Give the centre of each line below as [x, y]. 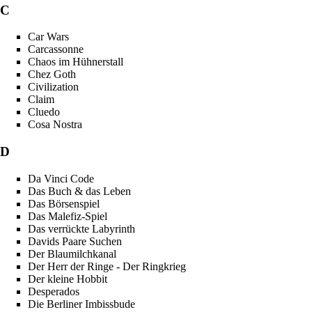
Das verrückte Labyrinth [81, 228]
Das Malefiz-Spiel [68, 216]
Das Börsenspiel [64, 203]
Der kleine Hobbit [68, 279]
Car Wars [48, 37]
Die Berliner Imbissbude [81, 304]
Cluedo [44, 112]
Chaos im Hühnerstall [76, 62]
